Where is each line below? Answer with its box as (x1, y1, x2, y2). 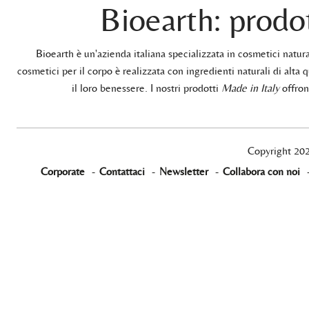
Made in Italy (221, 81, 279, 94)
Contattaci (99, 165, 145, 178)
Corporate (40, 165, 85, 178)
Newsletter (159, 165, 208, 178)
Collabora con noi (222, 165, 300, 178)
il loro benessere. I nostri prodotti (72, 81, 221, 94)
